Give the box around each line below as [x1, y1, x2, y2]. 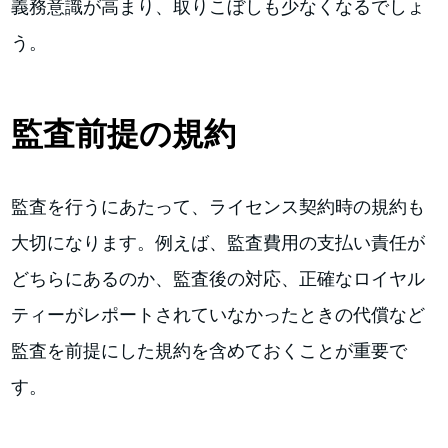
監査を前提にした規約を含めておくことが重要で [11, 339, 408, 361]
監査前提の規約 [11, 114, 237, 153]
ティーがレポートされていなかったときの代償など [11, 303, 426, 325]
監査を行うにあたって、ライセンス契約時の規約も [11, 195, 426, 217]
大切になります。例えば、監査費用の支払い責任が [11, 231, 426, 253]
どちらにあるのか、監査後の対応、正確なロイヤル [11, 267, 426, 289]
